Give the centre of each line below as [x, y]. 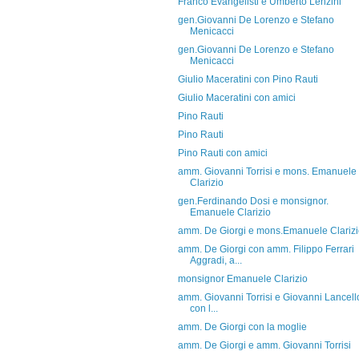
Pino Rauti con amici [222, 153]
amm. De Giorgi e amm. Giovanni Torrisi [264, 345]
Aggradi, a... [216, 260]
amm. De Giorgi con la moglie [242, 327]
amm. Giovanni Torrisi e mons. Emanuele [267, 171]
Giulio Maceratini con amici [236, 98]
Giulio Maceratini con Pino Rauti [248, 79]
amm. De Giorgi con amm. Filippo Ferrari [266, 249]
